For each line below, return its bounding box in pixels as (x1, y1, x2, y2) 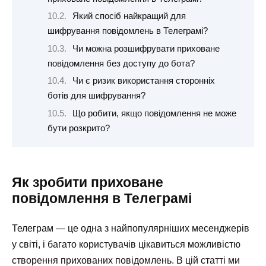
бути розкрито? (47, 123, 110, 133)
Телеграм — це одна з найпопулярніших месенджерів (12, 223, 249, 233)
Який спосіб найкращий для (72, 11, 186, 21)
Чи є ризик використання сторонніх (72, 76, 215, 86)
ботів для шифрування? (47, 91, 145, 101)
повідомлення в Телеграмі (12, 190, 192, 206)
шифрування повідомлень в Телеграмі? (47, 26, 208, 36)
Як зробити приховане (12, 174, 163, 190)
